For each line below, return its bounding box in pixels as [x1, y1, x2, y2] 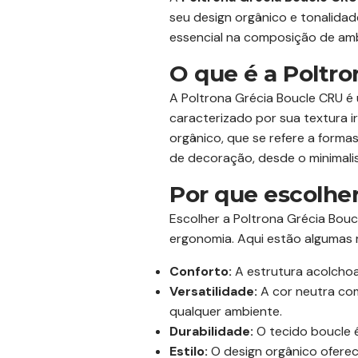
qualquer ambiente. [169, 303, 282, 320]
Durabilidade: [169, 323, 253, 340]
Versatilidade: [169, 283, 257, 300]
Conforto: [169, 263, 232, 280]
